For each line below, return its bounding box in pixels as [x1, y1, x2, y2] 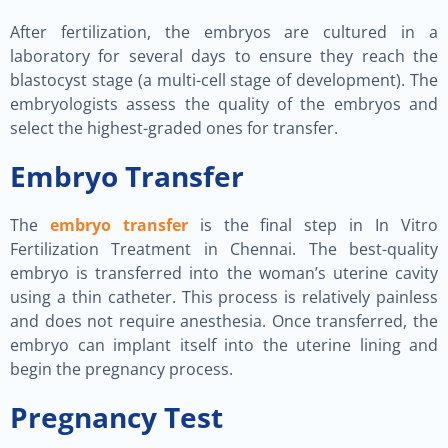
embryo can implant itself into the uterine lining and [10, 334, 438, 356]
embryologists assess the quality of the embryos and [10, 93, 438, 115]
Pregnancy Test [10, 398, 223, 436]
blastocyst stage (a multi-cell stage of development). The [10, 69, 438, 91]
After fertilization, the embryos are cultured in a [10, 21, 438, 43]
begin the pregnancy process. [10, 358, 233, 380]
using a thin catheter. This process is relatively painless [10, 286, 438, 308]
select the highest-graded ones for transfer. [10, 117, 338, 139]
